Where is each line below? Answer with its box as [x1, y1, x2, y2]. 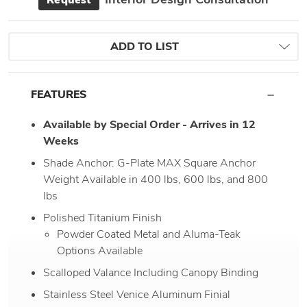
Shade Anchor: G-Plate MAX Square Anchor [43, 155, 256, 171]
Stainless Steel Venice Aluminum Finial [43, 286, 231, 302]
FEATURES [31, 86, 86, 102]
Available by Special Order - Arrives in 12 [43, 116, 256, 132]
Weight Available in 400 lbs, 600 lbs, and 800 [43, 171, 269, 187]
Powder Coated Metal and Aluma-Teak [56, 226, 241, 242]
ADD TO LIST [110, 38, 179, 54]
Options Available [56, 243, 143, 258]
